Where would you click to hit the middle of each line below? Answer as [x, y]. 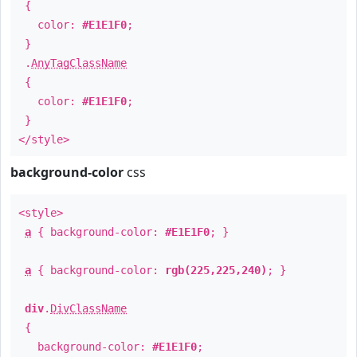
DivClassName [88, 308]
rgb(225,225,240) [216, 270]
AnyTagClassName [79, 63]
